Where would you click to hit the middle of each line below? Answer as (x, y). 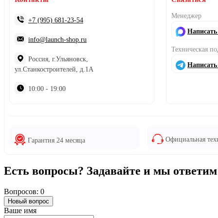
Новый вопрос (28, 201)
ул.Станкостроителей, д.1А (54, 69)
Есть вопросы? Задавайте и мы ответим (110, 171)
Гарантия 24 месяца (55, 140)
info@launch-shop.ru (57, 39)
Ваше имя (20, 210)
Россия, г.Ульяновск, (57, 59)
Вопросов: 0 (24, 191)
